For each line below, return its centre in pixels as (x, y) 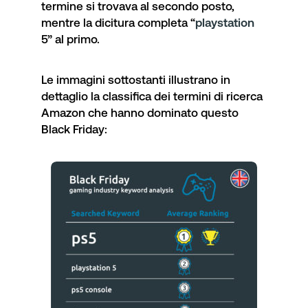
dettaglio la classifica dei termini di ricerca (152, 96)
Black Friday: (74, 129)
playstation (225, 22)
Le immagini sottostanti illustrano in (136, 79)
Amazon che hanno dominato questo (140, 112)
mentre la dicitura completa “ (118, 22)
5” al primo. (70, 39)
